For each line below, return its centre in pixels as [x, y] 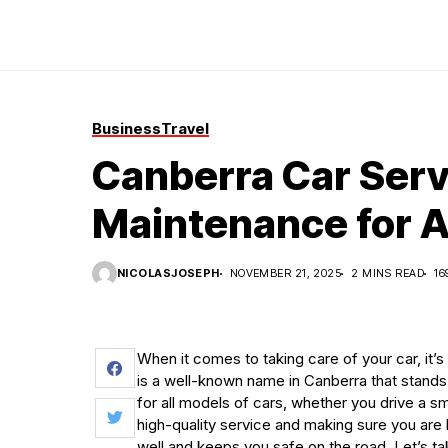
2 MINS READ [388, 273]
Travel [185, 128]
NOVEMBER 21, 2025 [285, 273]
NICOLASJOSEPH [168, 273]
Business [126, 128]
